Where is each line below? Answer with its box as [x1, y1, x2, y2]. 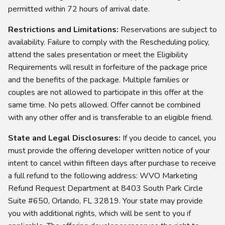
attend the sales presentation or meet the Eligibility [8, 49, 188, 60]
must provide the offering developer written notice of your [8, 145, 210, 156]
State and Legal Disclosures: [8, 132, 121, 144]
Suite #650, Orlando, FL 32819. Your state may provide [8, 195, 203, 206]
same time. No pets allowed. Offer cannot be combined [8, 99, 200, 110]
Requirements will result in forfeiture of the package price [8, 61, 207, 73]
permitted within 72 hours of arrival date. [8, 3, 150, 15]
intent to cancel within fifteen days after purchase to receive [8, 157, 216, 169]
